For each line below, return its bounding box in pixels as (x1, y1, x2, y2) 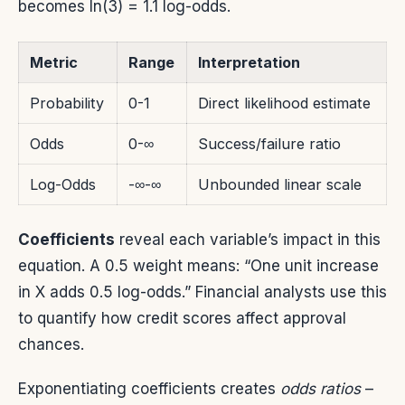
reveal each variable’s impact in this (115, 230, 381, 249)
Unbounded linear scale (198, 174, 362, 193)
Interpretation (198, 52, 300, 71)
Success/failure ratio (198, 134, 341, 153)
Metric (30, 52, 78, 71)
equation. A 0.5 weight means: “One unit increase (18, 256, 379, 275)
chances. (18, 334, 84, 353)
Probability (30, 93, 104, 112)
